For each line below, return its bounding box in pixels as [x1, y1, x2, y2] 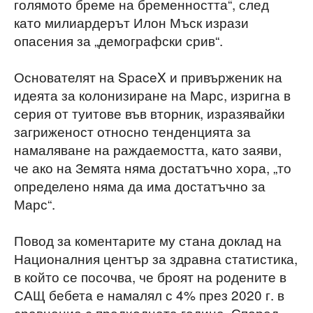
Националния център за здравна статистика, [14, 249, 298, 268]
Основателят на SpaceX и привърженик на [14, 67, 282, 87]
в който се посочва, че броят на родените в [14, 267, 286, 286]
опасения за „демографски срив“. [14, 31, 223, 50]
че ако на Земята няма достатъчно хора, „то [14, 158, 291, 177]
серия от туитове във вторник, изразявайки [14, 103, 285, 123]
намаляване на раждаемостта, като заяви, [14, 140, 282, 159]
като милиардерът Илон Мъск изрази [14, 13, 249, 32]
